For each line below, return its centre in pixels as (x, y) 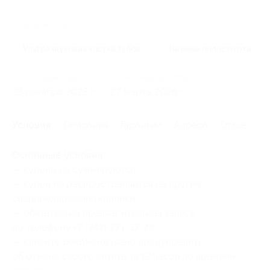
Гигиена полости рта (210, 49)
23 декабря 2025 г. (54, 92)
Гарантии (141, 125)
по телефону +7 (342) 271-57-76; (85, 228)
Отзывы (237, 125)
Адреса (191, 125)
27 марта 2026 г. (148, 92)
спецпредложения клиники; (75, 199)
